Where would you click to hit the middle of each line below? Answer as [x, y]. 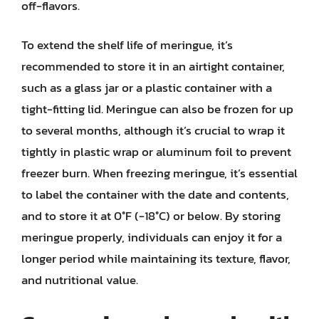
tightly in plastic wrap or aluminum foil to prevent [156, 152]
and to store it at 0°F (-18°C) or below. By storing [151, 216]
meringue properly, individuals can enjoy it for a [152, 237]
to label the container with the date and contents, [155, 194]
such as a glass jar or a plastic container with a [147, 88]
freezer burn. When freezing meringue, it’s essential [159, 173]
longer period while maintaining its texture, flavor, [156, 258]
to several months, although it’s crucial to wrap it [153, 130]
